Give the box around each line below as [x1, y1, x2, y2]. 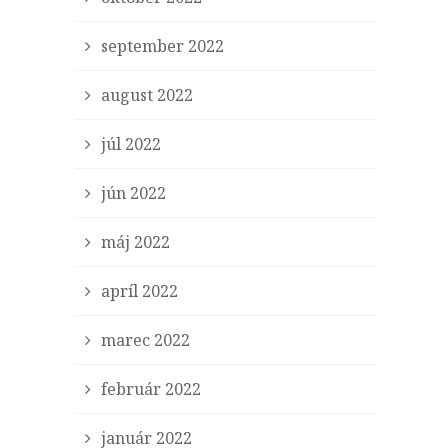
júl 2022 [101, 133, 162, 155]
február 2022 [101, 378, 202, 400]
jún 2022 [101, 182, 167, 204]
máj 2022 [101, 231, 171, 253]
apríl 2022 [101, 280, 179, 302]
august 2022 [101, 84, 194, 106]
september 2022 [101, 35, 225, 57]
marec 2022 [101, 329, 191, 351]
